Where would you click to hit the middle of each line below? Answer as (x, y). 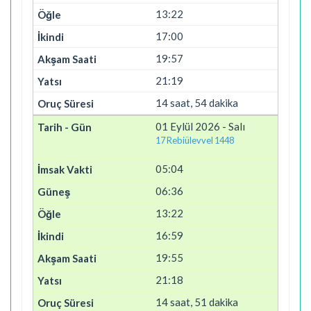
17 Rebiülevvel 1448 (195, 140)
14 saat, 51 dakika (197, 302)
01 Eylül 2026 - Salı (200, 126)
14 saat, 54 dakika (197, 103)
